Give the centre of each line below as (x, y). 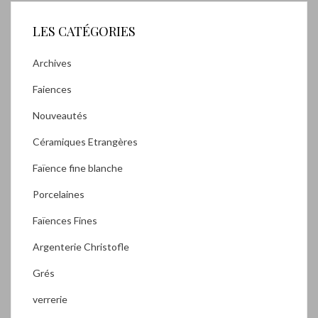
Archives (52, 62)
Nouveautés (60, 115)
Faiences (52, 89)
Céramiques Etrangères (85, 141)
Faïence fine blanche (78, 168)
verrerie (50, 299)
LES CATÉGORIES (84, 31)
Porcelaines (59, 194)
